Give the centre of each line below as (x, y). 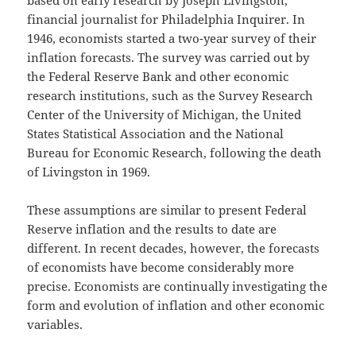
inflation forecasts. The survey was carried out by (168, 57)
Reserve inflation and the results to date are (152, 228)
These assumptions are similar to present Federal (167, 209)
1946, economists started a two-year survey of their (172, 38)
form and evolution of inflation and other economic (176, 305)
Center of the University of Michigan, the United (164, 114)
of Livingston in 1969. (89, 171)
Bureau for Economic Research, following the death (175, 152)
